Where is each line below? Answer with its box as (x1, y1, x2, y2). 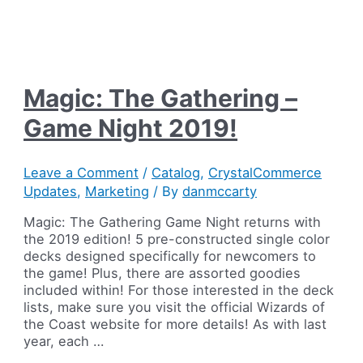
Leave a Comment (23, 164, 139, 181)
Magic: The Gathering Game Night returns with (23, 214, 322, 231)
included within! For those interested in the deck (23, 282, 335, 299)
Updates (23, 182, 78, 199)
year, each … (23, 333, 105, 350)
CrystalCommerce (208, 164, 322, 181)
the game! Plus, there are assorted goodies (23, 265, 301, 282)
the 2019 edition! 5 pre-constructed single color (23, 231, 331, 248)
